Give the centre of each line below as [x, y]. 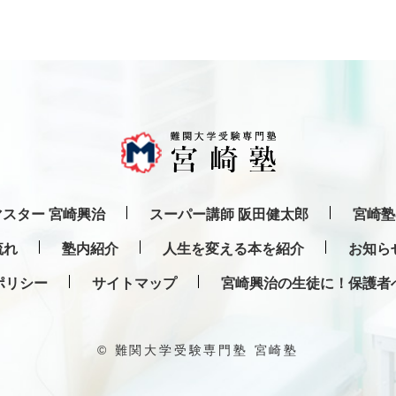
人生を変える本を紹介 [233, 249]
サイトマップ [134, 283]
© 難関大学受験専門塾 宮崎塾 [198, 350]
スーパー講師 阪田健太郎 [229, 214]
